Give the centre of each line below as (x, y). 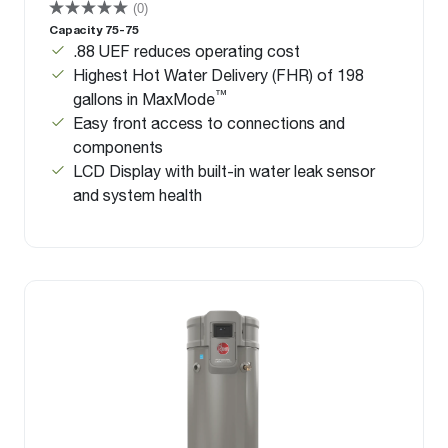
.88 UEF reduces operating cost (186, 51)
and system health (137, 195)
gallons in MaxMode (144, 99)
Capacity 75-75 (94, 30)
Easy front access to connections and (209, 123)
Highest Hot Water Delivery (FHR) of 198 (218, 75)
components (118, 147)
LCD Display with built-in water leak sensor (224, 171)
